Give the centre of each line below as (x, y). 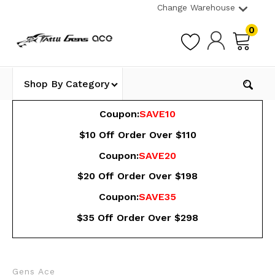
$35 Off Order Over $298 (137, 217)
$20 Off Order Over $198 (137, 176)
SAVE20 (157, 155)
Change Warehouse (196, 7)
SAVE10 (157, 114)
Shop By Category (66, 83)
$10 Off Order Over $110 (137, 134)
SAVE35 (157, 197)
